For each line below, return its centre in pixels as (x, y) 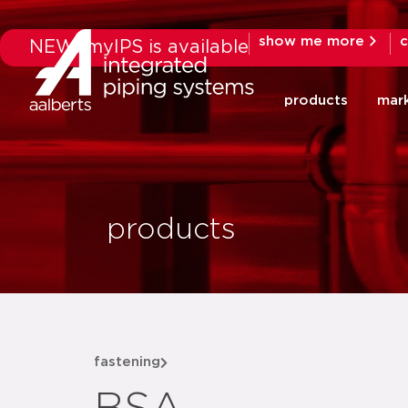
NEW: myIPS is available (139, 47)
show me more (311, 41)
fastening (127, 362)
